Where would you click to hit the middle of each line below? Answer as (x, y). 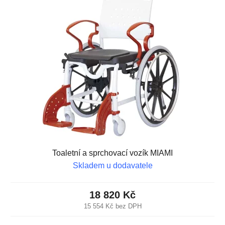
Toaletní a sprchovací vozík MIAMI (113, 153)
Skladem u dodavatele (113, 165)
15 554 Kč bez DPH (113, 206)
